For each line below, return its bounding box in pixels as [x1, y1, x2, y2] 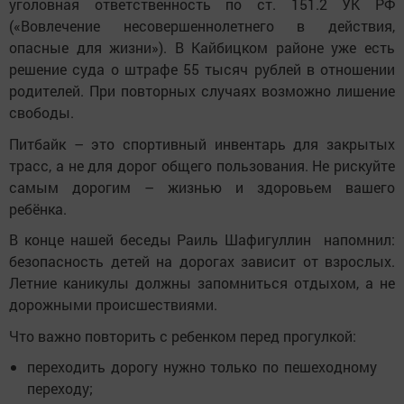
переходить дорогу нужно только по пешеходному [27, 357, 377, 377]
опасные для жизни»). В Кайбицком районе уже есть [9, 37, 395, 57]
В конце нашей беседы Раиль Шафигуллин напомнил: [9, 230, 395, 250]
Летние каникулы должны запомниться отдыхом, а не [9, 273, 395, 293]
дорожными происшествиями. [9, 295, 217, 315]
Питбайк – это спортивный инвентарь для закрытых [9, 133, 395, 153]
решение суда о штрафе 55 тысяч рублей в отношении [9, 59, 395, 78]
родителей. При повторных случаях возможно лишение [9, 80, 395, 100]
